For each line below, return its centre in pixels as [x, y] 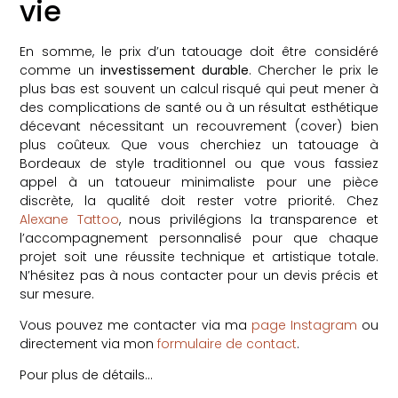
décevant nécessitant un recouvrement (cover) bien [199, 126]
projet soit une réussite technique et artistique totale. [199, 256]
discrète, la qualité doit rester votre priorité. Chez [199, 200]
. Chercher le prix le [313, 70]
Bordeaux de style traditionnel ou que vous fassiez [199, 163]
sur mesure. [57, 294]
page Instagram [304, 325]
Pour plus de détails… [87, 375]
